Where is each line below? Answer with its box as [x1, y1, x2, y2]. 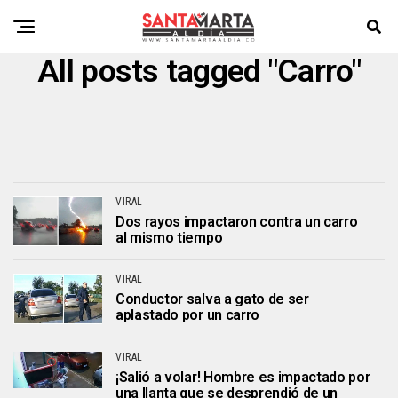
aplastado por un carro [115, 306, 259, 324]
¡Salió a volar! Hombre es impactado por [115, 368, 370, 386]
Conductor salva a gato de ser [115, 291, 309, 308]
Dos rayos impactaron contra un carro [115, 213, 358, 231]
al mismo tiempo [115, 229, 223, 247]
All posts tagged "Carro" [37, 52, 361, 90]
